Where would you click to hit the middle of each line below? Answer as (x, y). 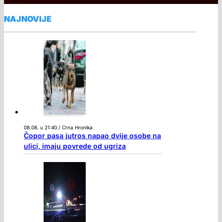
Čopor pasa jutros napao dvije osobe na (92, 136)
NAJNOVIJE (28, 19)
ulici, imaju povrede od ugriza (75, 146)
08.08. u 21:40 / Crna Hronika (58, 128)
